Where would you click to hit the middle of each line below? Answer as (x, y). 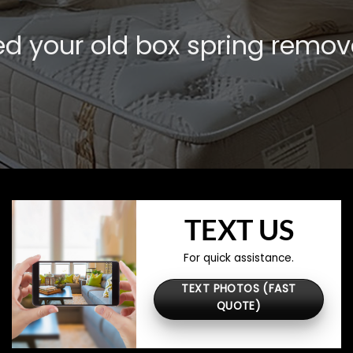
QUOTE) (239, 306)
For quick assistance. (239, 258)
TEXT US (239, 230)
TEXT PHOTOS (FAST (239, 289)
